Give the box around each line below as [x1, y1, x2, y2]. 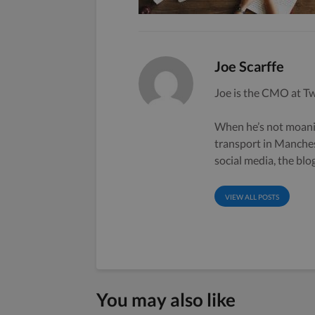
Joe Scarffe [214, 57, 285, 75]
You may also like [96, 288, 236, 311]
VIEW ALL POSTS [225, 192, 280, 201]
